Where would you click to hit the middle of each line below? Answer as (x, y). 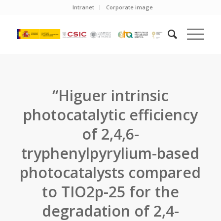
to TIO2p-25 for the (110, 192)
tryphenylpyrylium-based (110, 153)
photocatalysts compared (110, 172)
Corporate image (130, 7)
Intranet (84, 7)
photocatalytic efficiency (110, 115)
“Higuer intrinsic (110, 95)
